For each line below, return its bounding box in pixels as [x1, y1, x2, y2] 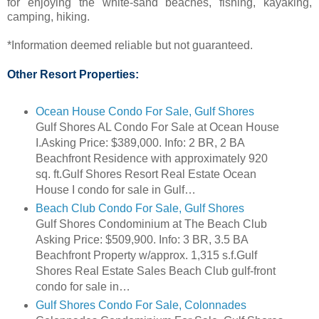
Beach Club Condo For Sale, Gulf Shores [35, 202, 244, 215]
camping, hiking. [7, 11, 90, 23]
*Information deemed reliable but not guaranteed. [7, 39, 253, 52]
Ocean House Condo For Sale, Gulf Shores [35, 105, 254, 118]
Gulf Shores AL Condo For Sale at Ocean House [35, 121, 279, 134]
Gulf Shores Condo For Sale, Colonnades [35, 299, 246, 312]
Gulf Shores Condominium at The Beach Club [35, 218, 267, 231]
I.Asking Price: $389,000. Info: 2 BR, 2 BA [35, 137, 244, 150]
